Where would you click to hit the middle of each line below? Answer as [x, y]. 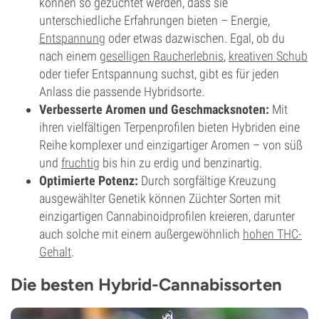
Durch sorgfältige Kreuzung [207, 181]
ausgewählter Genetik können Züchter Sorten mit [160, 198]
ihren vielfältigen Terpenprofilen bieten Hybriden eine [169, 127]
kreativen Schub [268, 56]
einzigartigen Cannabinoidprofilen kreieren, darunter [167, 216]
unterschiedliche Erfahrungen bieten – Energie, [155, 20]
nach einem [69, 56]
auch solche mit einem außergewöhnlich [141, 234]
